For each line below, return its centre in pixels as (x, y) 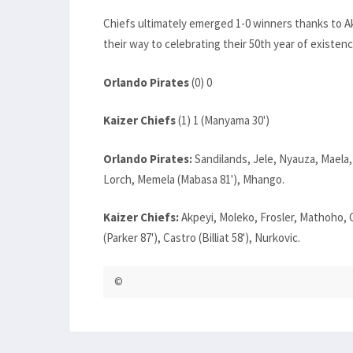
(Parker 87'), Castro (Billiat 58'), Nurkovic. (202, 238)
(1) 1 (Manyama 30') (223, 121)
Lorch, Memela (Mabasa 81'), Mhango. (194, 179)
